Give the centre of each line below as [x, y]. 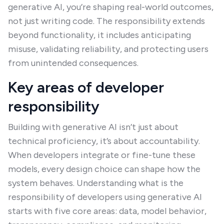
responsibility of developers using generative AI [105, 197]
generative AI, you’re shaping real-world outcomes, [111, 7]
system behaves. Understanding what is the [96, 183]
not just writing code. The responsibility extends [106, 21]
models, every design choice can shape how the [104, 169]
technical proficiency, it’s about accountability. [104, 141]
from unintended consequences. [73, 63]
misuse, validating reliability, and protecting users [108, 49]
